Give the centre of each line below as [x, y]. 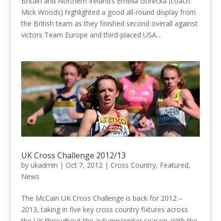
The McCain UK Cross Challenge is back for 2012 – [102, 198]
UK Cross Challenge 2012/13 [73, 156]
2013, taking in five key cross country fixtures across [104, 210]
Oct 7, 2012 [84, 165]
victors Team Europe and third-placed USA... [91, 35]
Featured [174, 165]
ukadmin [44, 165]
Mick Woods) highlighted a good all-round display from [108, 12]
